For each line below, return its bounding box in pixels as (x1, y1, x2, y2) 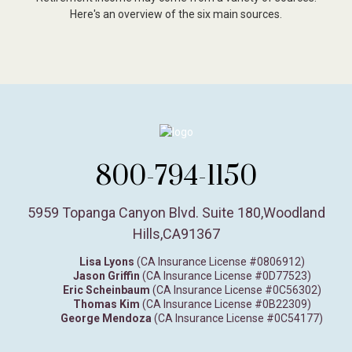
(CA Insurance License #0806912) (134, 255, 305, 269)
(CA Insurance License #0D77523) (139, 269, 311, 283)
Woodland (262, 204, 325, 222)
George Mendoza (60, 312, 152, 325)
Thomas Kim (72, 298, 140, 311)
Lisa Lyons (79, 255, 134, 269)
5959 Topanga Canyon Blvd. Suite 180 (27, 204, 261, 222)
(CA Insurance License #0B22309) (139, 298, 311, 311)
